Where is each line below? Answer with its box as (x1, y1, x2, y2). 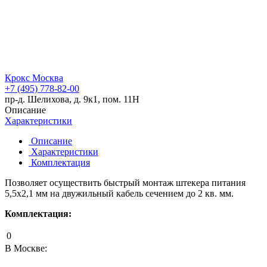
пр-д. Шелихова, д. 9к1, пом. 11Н (5, 94, 139, 104)
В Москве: (5, 243, 47, 253)
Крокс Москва (5, 72, 63, 83)
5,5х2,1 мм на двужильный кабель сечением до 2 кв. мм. (5, 188, 234, 198)
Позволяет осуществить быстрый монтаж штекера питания (5, 177, 246, 188)
